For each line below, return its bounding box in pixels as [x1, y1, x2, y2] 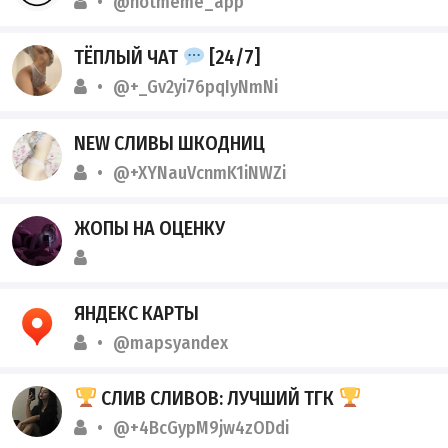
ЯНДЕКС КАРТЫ [74, 300, 200, 325]
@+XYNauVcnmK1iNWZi [113, 161, 287, 184]
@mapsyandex [113, 331, 229, 354]
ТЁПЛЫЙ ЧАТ [74, 45, 183, 70]
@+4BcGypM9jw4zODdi [113, 417, 290, 440]
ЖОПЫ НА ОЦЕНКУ [74, 215, 226, 240]
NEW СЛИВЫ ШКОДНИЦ [74, 130, 266, 155]
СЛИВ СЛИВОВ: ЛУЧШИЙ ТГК [97, 386, 339, 411]
